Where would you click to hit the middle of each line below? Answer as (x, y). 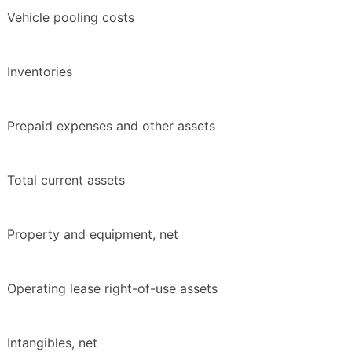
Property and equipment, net (93, 235)
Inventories (40, 72)
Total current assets (66, 180)
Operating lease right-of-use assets (112, 289)
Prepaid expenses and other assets (111, 126)
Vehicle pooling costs (71, 18)
